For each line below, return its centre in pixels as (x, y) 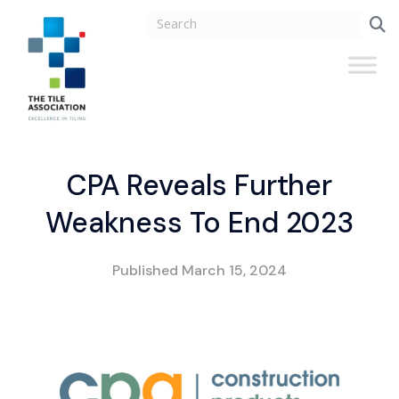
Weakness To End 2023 (199, 223)
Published (147, 270)
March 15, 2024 (234, 270)
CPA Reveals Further (199, 186)
